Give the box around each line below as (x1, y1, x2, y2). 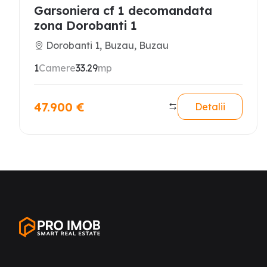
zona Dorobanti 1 (34, 18, 137, 33)
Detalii (195, 101, 225, 113)
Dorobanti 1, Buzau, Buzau (46, 39, 169, 51)
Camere (39, 62, 76, 74)
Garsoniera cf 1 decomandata (34, 3, 212, 18)
